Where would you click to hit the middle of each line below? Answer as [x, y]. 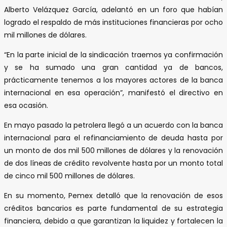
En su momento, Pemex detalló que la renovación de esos [113, 195]
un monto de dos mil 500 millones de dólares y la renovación [113, 150]
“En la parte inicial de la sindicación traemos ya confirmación [113, 54]
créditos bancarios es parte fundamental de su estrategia [113, 208]
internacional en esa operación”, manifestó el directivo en [113, 92]
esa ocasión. [26, 105]
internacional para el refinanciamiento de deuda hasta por [113, 138]
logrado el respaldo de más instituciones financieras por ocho [113, 22]
